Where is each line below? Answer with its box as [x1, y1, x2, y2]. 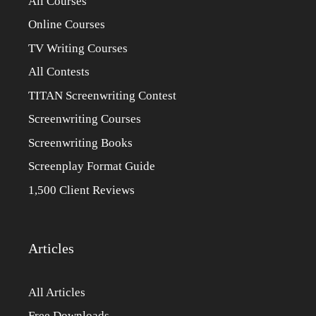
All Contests [28, 65, 90, 79]
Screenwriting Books [28, 135, 133, 150]
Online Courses [28, 18, 105, 32]
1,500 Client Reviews [28, 183, 135, 197]
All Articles [28, 285, 85, 299]
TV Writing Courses [28, 41, 128, 55]
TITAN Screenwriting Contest [28, 88, 176, 102]
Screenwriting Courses [28, 112, 141, 126]
